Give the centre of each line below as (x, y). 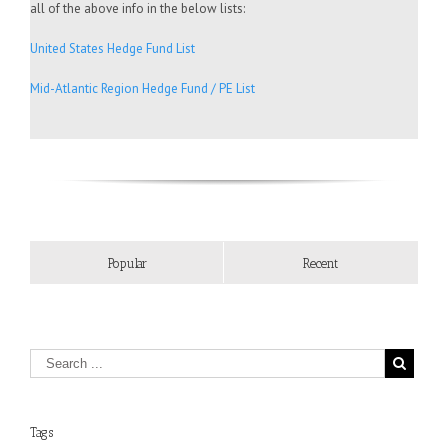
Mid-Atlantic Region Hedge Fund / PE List (142, 88)
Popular (127, 263)
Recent (320, 263)
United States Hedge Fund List (112, 48)
